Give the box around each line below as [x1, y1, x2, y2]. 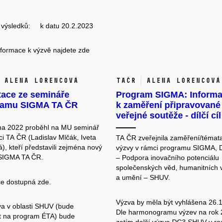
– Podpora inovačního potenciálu [116, 154, 219, 162]
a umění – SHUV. [116, 173, 170, 182]
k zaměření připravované [116, 100, 221, 111]
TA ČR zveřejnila [116, 134, 170, 142]
